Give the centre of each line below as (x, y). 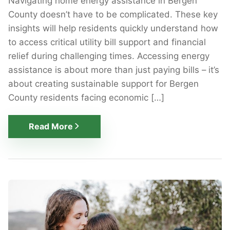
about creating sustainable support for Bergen (103, 83)
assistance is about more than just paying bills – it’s (114, 70)
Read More (51, 127)
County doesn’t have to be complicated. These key (113, 14)
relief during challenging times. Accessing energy (109, 56)
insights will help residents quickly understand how (113, 28)
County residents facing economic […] (86, 97)
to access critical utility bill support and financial (107, 42)
